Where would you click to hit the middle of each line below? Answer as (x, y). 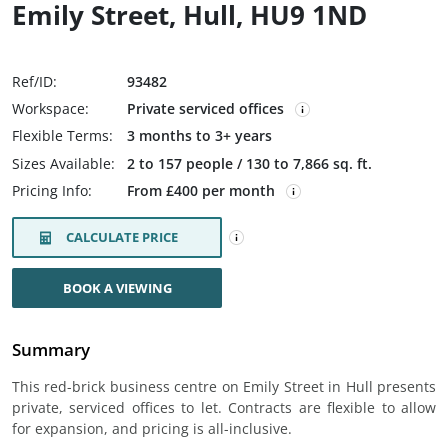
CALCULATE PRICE (122, 237)
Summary (51, 349)
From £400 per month (203, 190)
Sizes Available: (63, 163)
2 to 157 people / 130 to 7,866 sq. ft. (249, 163)
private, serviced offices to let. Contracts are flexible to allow (224, 407)
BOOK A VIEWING (117, 288)
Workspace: (50, 108)
